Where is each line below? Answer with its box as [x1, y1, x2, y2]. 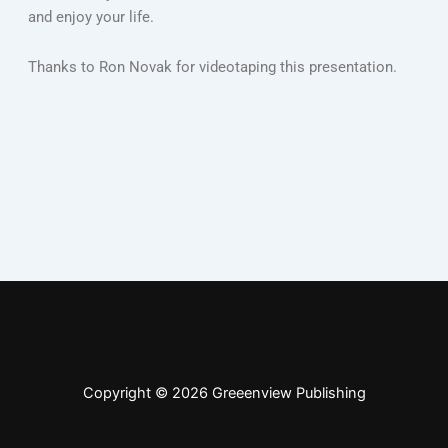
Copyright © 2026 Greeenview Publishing [82, 384, 366, 402]
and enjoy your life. [27, 8, 154, 27]
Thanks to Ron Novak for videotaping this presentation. [27, 57, 397, 76]
